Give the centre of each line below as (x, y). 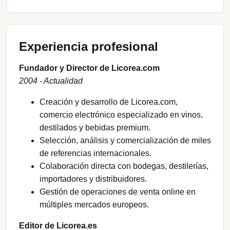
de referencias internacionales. (95, 153)
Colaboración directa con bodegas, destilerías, (124, 166)
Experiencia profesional (89, 46)
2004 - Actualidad (51, 81)
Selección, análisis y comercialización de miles (125, 140)
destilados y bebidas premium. (95, 127)
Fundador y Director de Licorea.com (89, 68)
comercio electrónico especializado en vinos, (121, 114)
